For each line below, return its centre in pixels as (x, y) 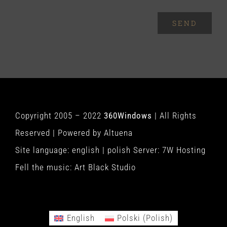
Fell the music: (45, 167)
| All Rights (174, 116)
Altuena (118, 133)
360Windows (128, 116)
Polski (129, 218)
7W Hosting (184, 150)
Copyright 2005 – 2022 (59, 116)
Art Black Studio (105, 167)
